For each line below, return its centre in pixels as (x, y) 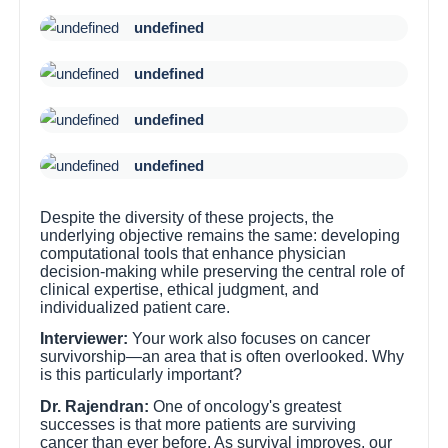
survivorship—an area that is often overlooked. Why (222, 357)
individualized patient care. (135, 307)
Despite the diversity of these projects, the (187, 217)
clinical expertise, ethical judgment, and (180, 289)
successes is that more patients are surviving (198, 424)
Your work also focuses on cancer (249, 339)
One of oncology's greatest (245, 406)
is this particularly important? (141, 375)
